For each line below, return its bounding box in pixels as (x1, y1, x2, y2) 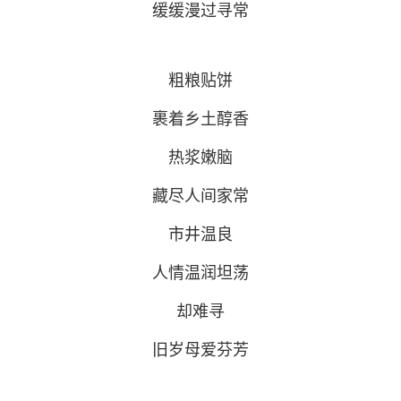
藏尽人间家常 (152, 186, 249, 205)
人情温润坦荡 (152, 263, 249, 282)
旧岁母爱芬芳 (152, 340, 249, 359)
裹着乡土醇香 (152, 109, 249, 128)
